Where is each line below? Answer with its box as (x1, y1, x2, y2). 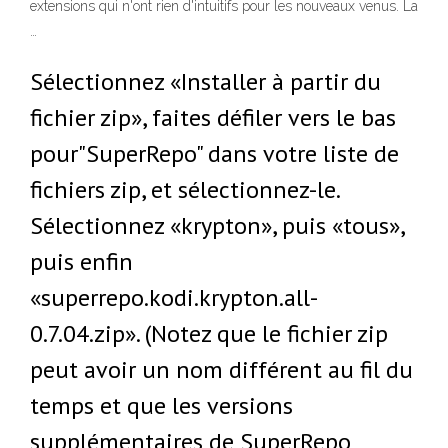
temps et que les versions (30, 390, 293, 421)
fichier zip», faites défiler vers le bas (30, 102, 396, 133)
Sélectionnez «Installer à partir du (30, 66, 381, 97)
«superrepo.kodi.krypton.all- (30, 282, 318, 313)
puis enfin (30, 246, 133, 277)
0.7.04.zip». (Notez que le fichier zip (30, 318, 388, 349)
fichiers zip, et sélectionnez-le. (30, 174, 339, 205)
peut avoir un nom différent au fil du (30, 354, 413, 385)
